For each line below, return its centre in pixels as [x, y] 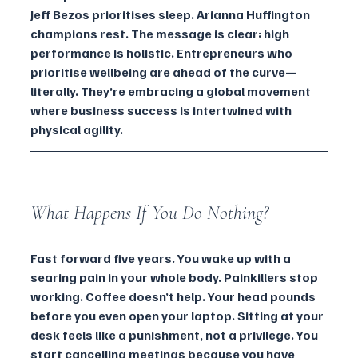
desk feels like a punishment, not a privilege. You [175, 334]
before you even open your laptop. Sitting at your [178, 315]
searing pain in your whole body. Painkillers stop [175, 277]
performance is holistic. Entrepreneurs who [163, 52]
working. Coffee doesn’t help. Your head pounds [174, 296]
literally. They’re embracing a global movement [172, 91]
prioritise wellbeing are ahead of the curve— [164, 72]
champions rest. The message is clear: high [161, 33]
